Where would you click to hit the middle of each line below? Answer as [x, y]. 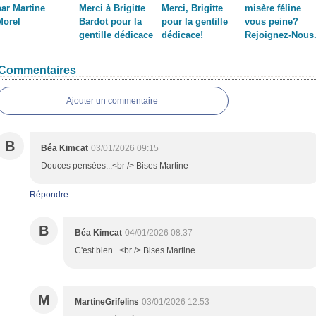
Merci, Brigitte [192, 8]
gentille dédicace [116, 35]
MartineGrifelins [107, 302]
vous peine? [271, 22]
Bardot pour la [110, 22]
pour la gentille [195, 22]
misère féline [273, 8]
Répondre [49, 195]
